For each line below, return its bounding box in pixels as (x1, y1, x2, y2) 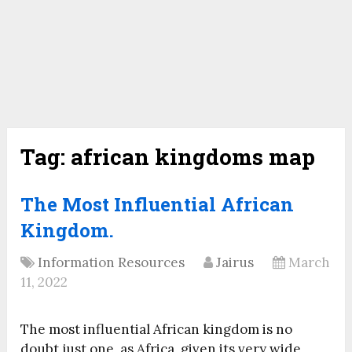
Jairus (216, 254, 255, 272)
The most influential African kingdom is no (20, 321, 293, 339)
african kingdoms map (71, 142, 316, 172)
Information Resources (38, 254, 185, 272)
